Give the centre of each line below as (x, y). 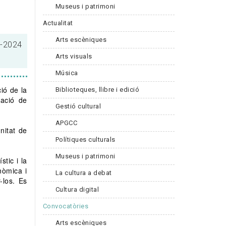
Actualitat (58, 23)
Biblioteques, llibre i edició (97, 89)
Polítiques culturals (85, 139)
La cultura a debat (83, 173)
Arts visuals (74, 56)
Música (67, 73)
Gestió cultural (78, 106)
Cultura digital (77, 189)
